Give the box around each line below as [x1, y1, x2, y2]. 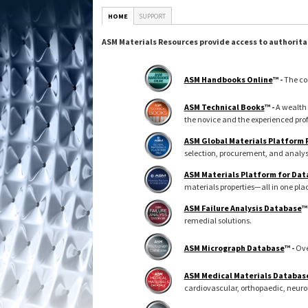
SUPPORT [139, 12, 166, 21]
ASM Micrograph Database [184, 243, 285, 253]
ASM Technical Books [184, 102, 265, 112]
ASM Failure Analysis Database [184, 203, 302, 213]
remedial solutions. [184, 215, 252, 225]
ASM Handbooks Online [184, 74, 273, 85]
